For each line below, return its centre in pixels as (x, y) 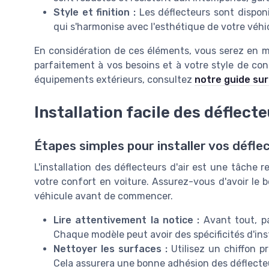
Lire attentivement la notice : (127, 220)
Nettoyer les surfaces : (110, 249)
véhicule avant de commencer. (104, 196)
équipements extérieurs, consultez (114, 80)
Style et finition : (95, 13)
